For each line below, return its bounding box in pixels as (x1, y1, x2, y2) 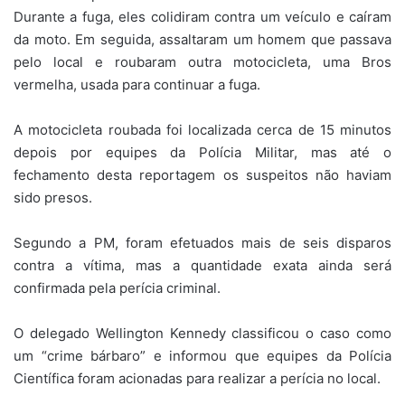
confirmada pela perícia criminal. (14, 279, 221, 297)
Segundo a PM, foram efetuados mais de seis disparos (14, 234, 391, 252)
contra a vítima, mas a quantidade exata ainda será (14, 257, 391, 275)
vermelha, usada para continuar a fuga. (14, 76, 260, 94)
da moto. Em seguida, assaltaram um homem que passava (14, 31, 391, 49)
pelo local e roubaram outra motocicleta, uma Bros (14, 53, 391, 71)
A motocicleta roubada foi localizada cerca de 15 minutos (14, 121, 391, 139)
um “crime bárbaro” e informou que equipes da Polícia (14, 347, 391, 365)
